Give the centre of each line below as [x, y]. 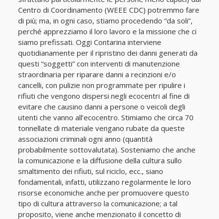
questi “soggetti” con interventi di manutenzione [99, 64]
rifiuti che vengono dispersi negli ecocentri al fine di [104, 96]
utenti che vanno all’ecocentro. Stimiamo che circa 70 [106, 117]
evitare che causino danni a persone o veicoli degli [101, 107]
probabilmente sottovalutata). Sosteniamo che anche [107, 150]
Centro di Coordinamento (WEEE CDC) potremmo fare [109, 10]
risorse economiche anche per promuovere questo [103, 193]
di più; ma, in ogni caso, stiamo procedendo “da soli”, [105, 21]
